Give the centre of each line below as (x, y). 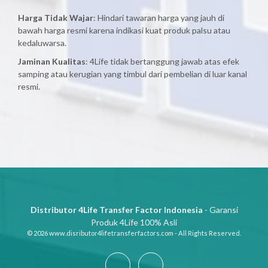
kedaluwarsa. (42, 43)
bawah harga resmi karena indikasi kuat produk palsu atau (124, 30)
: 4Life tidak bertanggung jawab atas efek (162, 61)
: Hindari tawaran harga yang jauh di (159, 18)
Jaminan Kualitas (52, 61)
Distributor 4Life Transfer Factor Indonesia (116, 210)
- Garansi (220, 210)
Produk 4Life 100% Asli (134, 222)
